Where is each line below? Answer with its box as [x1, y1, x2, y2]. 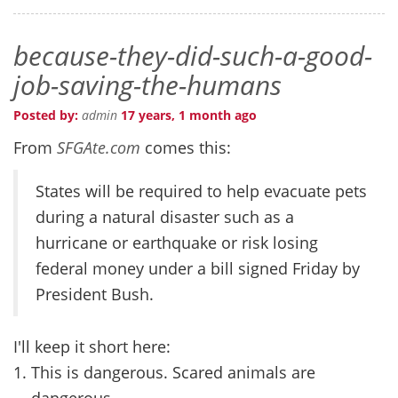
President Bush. [36, 283, 154, 305]
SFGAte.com [57, 136, 140, 158]
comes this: [140, 136, 231, 158]
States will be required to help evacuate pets [36, 179, 367, 202]
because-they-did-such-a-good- [13, 36, 372, 74]
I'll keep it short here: [13, 335, 171, 357]
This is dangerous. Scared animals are [31, 361, 315, 383]
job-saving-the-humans [13, 66, 282, 103]
